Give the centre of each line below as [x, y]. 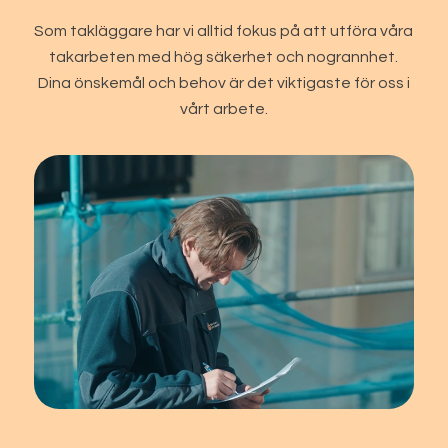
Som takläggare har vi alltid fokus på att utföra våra [224, 30]
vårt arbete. [223, 108]
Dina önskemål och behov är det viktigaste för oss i [223, 82]
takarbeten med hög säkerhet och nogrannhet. [224, 56]
